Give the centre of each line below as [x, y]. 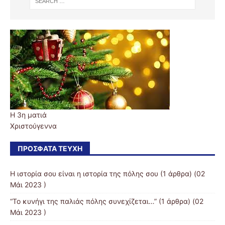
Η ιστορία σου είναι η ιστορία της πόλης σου [84, 173]
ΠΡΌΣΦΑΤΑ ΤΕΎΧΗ [50, 148]
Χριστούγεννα [33, 126]
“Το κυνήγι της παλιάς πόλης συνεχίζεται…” [83, 201]
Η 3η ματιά [28, 115]
